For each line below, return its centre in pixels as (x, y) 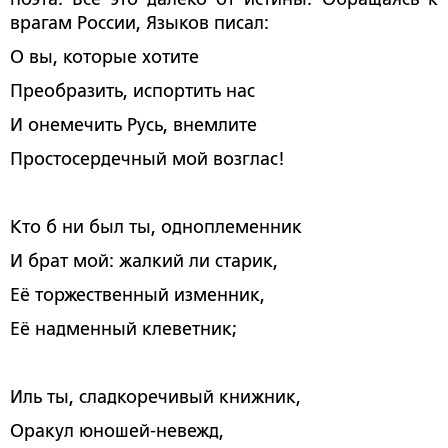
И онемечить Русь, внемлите (133, 124)
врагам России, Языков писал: (139, 22)
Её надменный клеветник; (123, 328)
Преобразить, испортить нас (132, 90)
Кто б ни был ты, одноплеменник (156, 226)
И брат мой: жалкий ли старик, (144, 260)
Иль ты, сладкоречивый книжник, (155, 396)
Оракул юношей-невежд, (117, 430)
